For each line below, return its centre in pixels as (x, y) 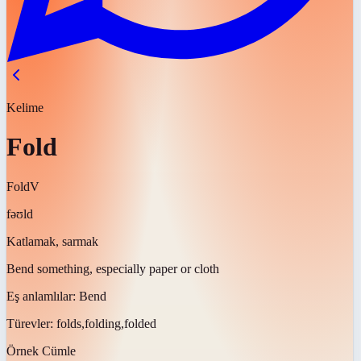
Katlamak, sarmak (52, 241)
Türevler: (31, 323)
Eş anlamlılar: (43, 296)
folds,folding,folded (106, 323)
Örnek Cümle (41, 351)
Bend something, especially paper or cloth (113, 268)
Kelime (25, 108)
